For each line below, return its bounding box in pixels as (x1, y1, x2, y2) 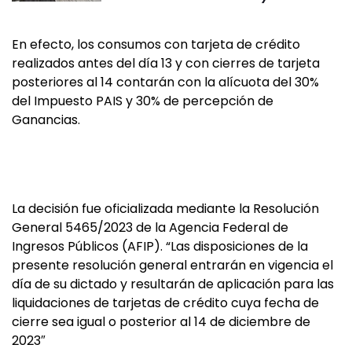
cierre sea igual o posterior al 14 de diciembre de (12, 313, 310, 331)
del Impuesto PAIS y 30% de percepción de (12, 92, 273, 110)
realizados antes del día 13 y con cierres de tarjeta (12, 54, 320, 72)
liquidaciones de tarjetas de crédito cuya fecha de (12, 294, 319, 312)
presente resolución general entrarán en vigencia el (12, 256, 333, 274)
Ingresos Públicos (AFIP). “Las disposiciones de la (12, 237, 308, 255)
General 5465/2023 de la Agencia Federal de (12, 218, 288, 236)
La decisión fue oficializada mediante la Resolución (12, 200, 319, 218)
